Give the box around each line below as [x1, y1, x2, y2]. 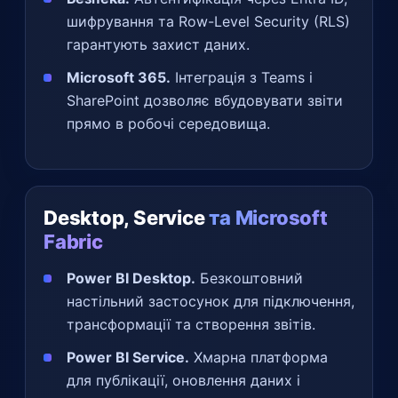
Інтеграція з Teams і [171, 68, 313, 86]
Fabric [44, 229, 103, 253]
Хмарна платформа [189, 347, 328, 366]
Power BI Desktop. [67, 268, 195, 287]
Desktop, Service [44, 205, 210, 229]
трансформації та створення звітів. [67, 314, 315, 333]
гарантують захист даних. [67, 35, 250, 53]
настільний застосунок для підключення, [67, 291, 354, 310]
